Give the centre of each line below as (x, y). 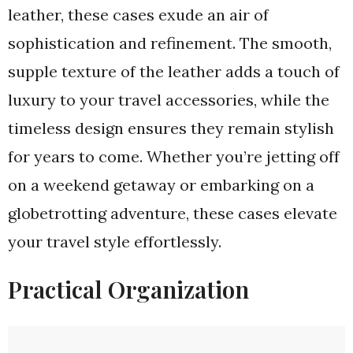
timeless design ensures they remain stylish (171, 128)
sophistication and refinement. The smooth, (170, 43)
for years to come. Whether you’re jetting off (174, 156)
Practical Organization (128, 289)
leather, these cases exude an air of (138, 15)
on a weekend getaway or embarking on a (161, 185)
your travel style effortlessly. (115, 242)
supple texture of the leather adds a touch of (174, 71)
